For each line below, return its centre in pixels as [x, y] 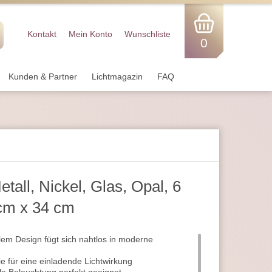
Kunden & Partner [43, 76]
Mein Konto [90, 34]
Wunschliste [148, 34]
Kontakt [42, 34]
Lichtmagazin [117, 76]
